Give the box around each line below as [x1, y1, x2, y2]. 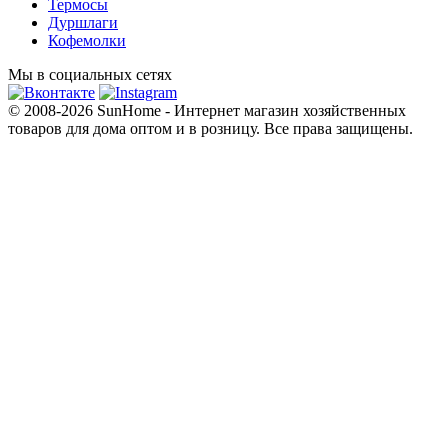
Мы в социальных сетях [8, 65, 172, 83]
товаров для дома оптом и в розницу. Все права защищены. [8, 119, 413, 137]
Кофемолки [48, 31, 126, 49]
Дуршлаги [48, 13, 118, 31]
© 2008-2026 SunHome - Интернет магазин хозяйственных [8, 101, 406, 119]
